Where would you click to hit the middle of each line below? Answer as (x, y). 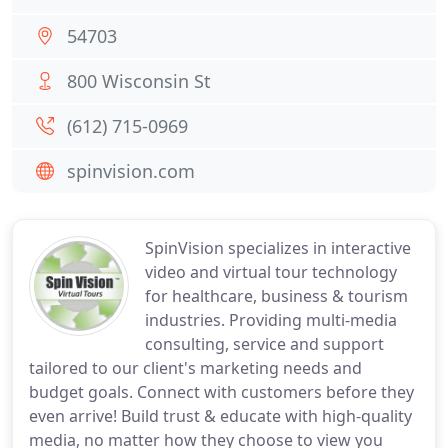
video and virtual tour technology (271, 272)
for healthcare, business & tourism (276, 296)
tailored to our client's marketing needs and (195, 368)
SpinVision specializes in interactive (278, 248)
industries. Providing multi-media (271, 320)
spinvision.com (131, 171)
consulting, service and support (264, 344)
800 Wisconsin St (139, 81)
